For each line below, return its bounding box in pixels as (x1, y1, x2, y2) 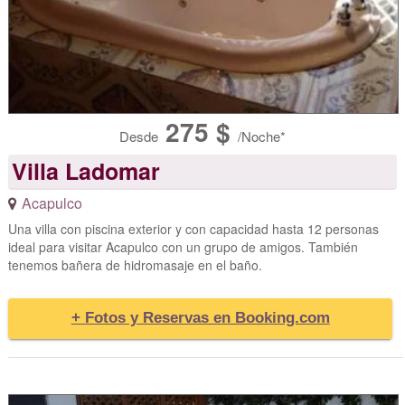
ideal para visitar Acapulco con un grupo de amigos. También (7, 237, 358, 256)
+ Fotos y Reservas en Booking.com (71, 308, 330, 326)
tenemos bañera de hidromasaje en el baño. (7, 255, 262, 274)
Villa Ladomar (11, 154, 160, 187)
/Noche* (230, 126, 286, 146)
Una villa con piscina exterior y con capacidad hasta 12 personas (7, 219, 379, 238)
